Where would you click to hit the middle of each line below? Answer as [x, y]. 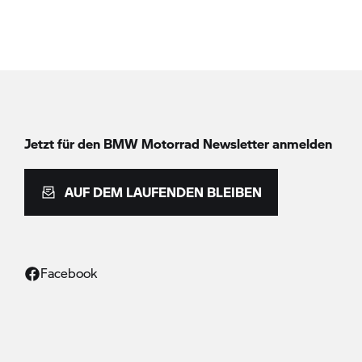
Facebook [69, 273]
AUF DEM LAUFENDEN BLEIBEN [163, 192]
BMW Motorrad [152, 143]
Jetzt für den [64, 143]
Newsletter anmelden [266, 143]
